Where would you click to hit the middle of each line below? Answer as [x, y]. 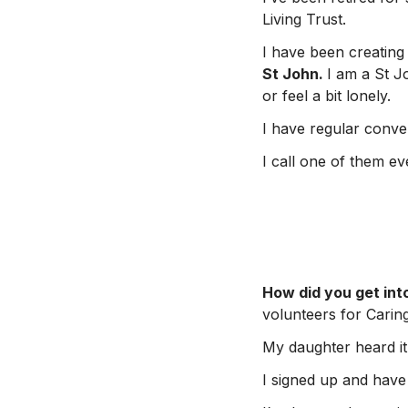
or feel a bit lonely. [326, 95]
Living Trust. [304, 19]
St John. [295, 73]
